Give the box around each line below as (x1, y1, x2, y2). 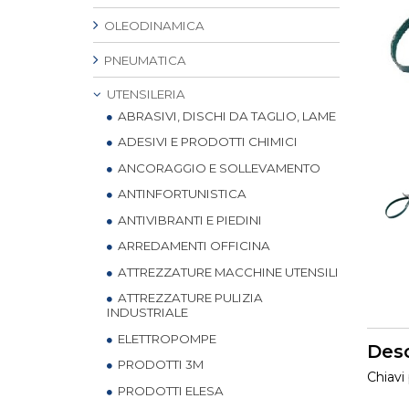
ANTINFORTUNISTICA (115, 186, 246, 201)
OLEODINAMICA (101, 18, 204, 33)
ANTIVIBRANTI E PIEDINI (115, 212, 262, 227)
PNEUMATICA (101, 53, 186, 68)
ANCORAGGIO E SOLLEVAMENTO (115, 160, 320, 175)
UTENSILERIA (104, 87, 185, 101)
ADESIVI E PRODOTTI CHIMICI (115, 134, 298, 149)
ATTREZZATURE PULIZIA (115, 290, 263, 305)
